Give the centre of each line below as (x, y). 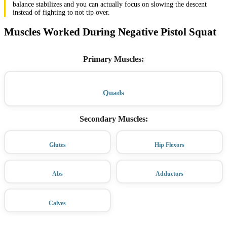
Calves (58, 203)
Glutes (57, 145)
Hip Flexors (170, 145)
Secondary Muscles (112, 119)
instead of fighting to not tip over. (61, 13)
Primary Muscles (112, 59)
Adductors (170, 174)
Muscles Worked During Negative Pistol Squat (110, 31)
